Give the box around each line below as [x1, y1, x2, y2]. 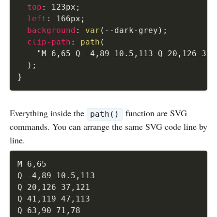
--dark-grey [105, 26, 158, 35]
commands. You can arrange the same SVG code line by [10, 121, 207, 133]
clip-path [27, 37, 71, 47]
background [27, 26, 76, 35]
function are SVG [123, 107, 187, 119]
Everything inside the [10, 107, 87, 119]
